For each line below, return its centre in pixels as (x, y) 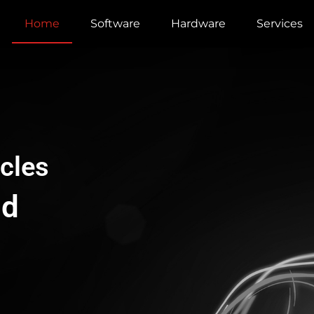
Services (280, 23)
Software (115, 23)
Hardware (198, 23)
